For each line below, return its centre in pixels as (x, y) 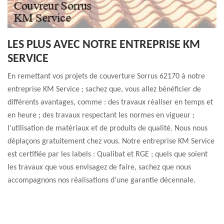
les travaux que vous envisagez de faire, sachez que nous (99, 167)
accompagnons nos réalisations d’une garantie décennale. (101, 180)
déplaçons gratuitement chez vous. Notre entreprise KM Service (111, 141)
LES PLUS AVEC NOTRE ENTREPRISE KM (104, 45)
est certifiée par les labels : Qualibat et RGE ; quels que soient (107, 154)
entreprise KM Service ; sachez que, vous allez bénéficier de (104, 89)
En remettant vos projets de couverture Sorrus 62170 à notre (106, 76)
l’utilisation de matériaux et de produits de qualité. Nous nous (107, 128)
